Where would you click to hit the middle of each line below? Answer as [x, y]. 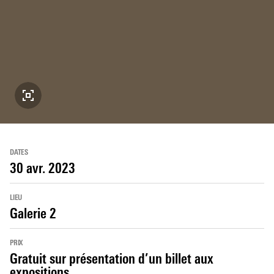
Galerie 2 [33, 215]
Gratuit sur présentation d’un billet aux [112, 260]
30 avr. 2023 [43, 169]
